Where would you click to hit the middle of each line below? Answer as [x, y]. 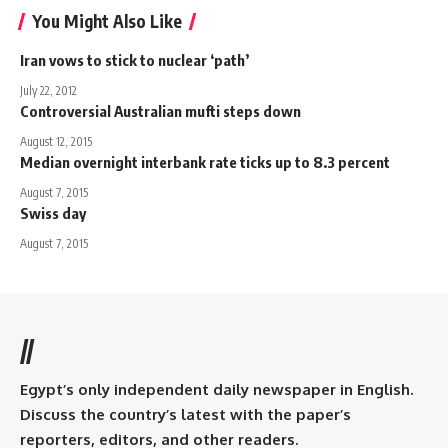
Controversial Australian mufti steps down [160, 110]
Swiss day [53, 212]
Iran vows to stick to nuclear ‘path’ [134, 59]
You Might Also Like [107, 20]
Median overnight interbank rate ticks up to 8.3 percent [205, 161]
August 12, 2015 [56, 141]
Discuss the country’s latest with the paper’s [185, 414]
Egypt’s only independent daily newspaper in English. [216, 389]
